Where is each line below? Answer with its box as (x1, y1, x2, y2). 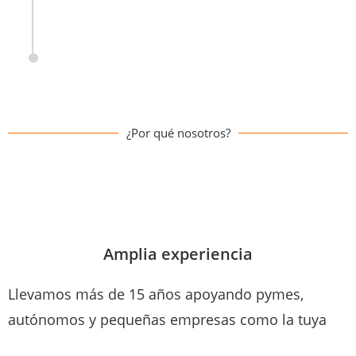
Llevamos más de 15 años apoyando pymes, (8, 284, 304, 304)
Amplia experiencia (103, 242, 253, 265)
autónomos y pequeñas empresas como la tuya (8, 309, 327, 329)
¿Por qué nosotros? (126, 124, 230, 141)
